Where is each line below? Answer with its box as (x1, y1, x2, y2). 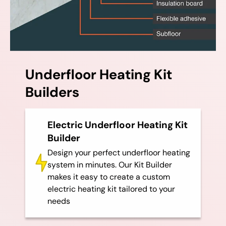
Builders (25, 83, 79, 102)
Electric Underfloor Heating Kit (47, 118, 188, 131)
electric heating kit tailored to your (47, 183, 175, 194)
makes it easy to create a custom (47, 171, 170, 182)
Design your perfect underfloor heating (47, 147, 190, 158)
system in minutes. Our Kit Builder (47, 159, 172, 170)
